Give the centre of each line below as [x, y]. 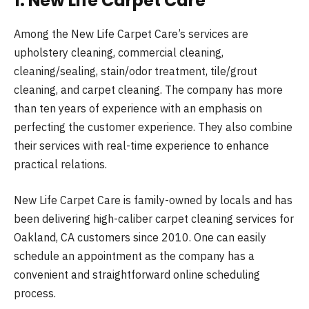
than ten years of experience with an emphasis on [138, 109]
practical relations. [60, 165]
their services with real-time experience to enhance [141, 146]
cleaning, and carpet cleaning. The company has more [148, 90]
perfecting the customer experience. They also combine [153, 127]
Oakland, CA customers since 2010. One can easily [140, 237]
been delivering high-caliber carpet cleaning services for [154, 218]
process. [35, 293]
